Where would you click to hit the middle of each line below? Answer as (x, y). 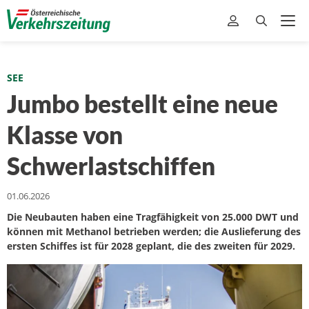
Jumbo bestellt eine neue (142, 103)
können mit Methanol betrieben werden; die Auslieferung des (154, 231)
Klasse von (65, 134)
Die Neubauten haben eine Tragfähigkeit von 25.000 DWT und (153, 217)
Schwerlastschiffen (111, 166)
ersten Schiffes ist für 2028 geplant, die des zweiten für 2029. (151, 246)
